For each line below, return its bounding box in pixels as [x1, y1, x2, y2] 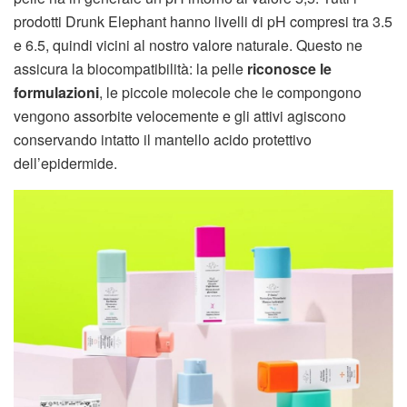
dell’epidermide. [14, 152, 117, 174]
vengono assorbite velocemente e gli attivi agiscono [14, 104, 346, 126]
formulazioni [14, 81, 99, 103]
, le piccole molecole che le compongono [99, 81, 362, 103]
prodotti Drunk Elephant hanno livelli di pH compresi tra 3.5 [14, 10, 392, 32]
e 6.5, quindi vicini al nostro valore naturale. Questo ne [14, 34, 362, 55]
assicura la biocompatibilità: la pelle [14, 57, 247, 79]
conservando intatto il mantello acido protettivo [14, 128, 312, 150]
